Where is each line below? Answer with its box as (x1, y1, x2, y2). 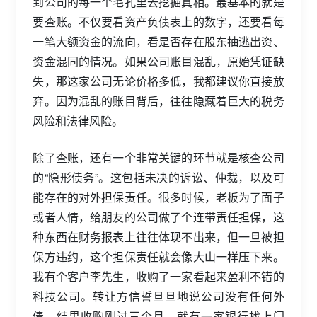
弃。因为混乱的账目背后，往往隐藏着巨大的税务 (33, 92, 284, 109)
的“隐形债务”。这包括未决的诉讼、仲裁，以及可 (33, 168, 284, 185)
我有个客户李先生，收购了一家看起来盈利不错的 (33, 267, 284, 284)
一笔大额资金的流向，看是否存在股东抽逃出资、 (33, 33, 284, 50)
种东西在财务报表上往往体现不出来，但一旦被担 (33, 228, 284, 245)
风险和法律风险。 (33, 112, 124, 129)
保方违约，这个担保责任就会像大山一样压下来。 (33, 248, 284, 265)
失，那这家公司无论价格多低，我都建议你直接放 (33, 72, 284, 89)
